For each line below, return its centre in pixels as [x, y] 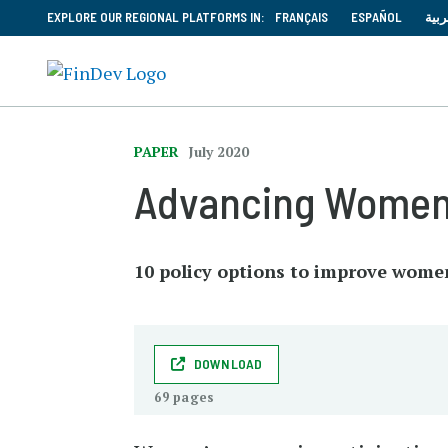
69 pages [184, 397]
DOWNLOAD [228, 363]
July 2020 [219, 151]
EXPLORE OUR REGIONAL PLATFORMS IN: [156, 17]
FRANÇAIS [301, 17]
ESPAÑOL [376, 17]
